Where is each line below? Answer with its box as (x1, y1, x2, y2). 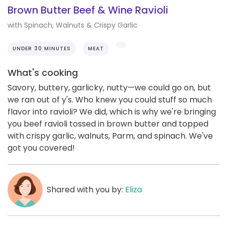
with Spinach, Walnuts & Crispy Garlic (8, 20, 138, 30)
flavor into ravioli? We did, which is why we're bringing (8, 105, 216, 118)
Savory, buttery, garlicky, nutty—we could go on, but (8, 81, 211, 93)
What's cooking (8, 66, 78, 79)
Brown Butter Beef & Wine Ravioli (8, 3, 168, 18)
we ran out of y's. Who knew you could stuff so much (8, 93, 212, 105)
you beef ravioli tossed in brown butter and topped (8, 118, 208, 130)
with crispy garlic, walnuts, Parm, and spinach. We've (8, 130, 213, 142)
